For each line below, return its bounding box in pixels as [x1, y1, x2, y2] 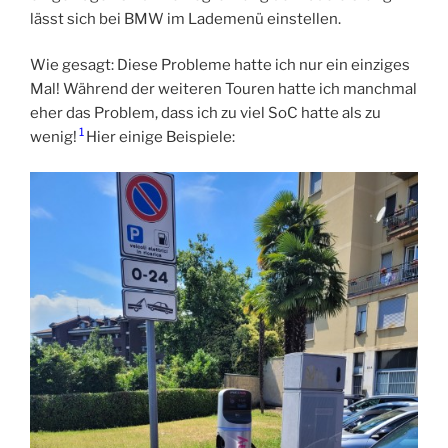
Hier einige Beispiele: [86, 128, 235, 147]
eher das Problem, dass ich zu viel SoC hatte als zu [30, 104, 381, 123]
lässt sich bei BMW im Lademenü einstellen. [30, 9, 341, 28]
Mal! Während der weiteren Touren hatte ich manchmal [30, 80, 417, 99]
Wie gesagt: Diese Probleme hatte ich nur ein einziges [30, 56, 410, 75]
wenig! [30, 128, 77, 147]
